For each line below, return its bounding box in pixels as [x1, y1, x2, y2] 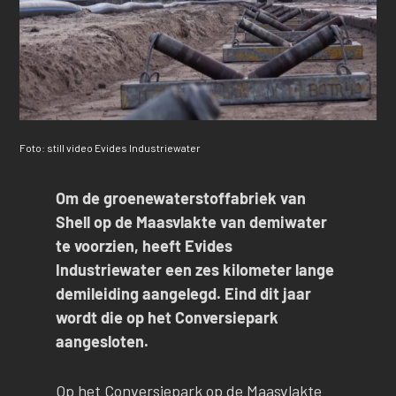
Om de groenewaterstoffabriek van [55, 187, 306, 208]
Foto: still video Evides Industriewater [19, 141, 202, 154]
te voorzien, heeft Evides [55, 235, 232, 255]
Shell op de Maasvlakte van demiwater [55, 211, 327, 232]
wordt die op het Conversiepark [55, 307, 278, 327]
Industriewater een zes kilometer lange [55, 259, 334, 279]
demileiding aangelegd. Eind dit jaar [55, 283, 311, 303]
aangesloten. [55, 331, 148, 351]
